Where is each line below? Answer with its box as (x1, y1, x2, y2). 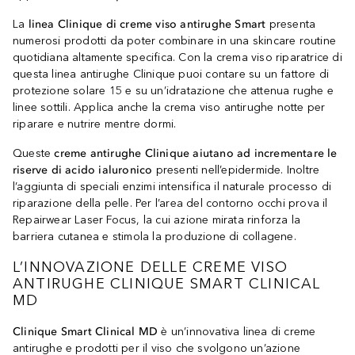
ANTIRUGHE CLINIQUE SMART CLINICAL (13, 274, 321, 292)
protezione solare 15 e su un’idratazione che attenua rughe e (13, 83, 334, 97)
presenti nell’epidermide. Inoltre (152, 162, 320, 177)
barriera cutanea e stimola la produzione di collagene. (13, 229, 296, 243)
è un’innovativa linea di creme (158, 324, 316, 338)
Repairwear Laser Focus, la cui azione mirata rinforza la (13, 212, 301, 227)
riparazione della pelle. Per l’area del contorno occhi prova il (13, 196, 328, 210)
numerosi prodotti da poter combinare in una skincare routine (13, 33, 337, 48)
